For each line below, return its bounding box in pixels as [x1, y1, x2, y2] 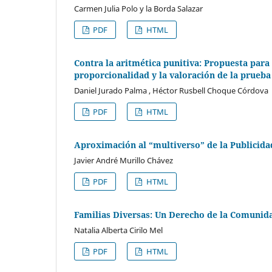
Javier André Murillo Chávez [74, 154, 173, 166]
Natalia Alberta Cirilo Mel [74, 224, 163, 236]
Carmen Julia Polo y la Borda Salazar [74, 2, 203, 14]
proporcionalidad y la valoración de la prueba [74, 69, 271, 81]
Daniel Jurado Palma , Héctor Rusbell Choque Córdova [74, 84, 268, 96]
